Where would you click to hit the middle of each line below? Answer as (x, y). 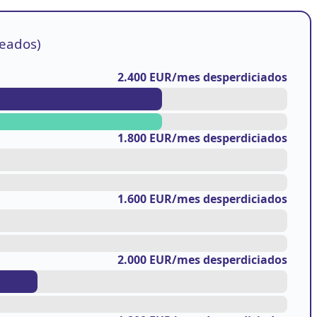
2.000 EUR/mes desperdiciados (202, 259)
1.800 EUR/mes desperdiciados (202, 138)
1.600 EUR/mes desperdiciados (202, 198)
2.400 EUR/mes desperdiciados (202, 77)
